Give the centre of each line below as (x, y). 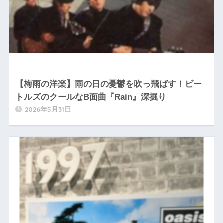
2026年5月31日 (48, 109)
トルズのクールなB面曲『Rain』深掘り (91, 97)
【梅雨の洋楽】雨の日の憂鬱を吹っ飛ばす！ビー (108, 84)
